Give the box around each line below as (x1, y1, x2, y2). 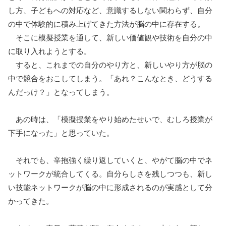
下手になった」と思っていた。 (8, 127, 114, 138)
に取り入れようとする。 (8, 45, 91, 56)
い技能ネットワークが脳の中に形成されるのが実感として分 (8, 182, 212, 193)
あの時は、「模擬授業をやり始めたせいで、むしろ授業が (8, 114, 212, 125)
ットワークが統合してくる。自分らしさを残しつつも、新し (8, 168, 212, 179)
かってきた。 (8, 195, 53, 206)
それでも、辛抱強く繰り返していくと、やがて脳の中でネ (8, 154, 212, 165)
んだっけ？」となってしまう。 (8, 86, 114, 97)
